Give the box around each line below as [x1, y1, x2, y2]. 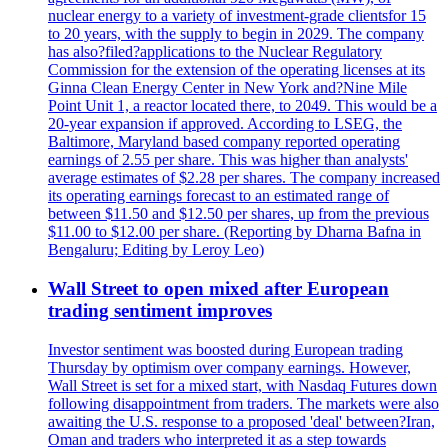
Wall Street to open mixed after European [48, 277, 389, 299]
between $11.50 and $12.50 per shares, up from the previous [48, 205, 429, 223]
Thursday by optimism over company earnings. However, [48, 358, 411, 376]
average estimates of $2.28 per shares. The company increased [48, 169, 440, 187]
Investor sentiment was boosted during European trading [48, 340, 403, 358]
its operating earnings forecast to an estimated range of [48, 187, 389, 205]
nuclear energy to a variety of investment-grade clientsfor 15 [48, 7, 426, 25]
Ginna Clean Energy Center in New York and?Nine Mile [48, 79, 407, 97]
